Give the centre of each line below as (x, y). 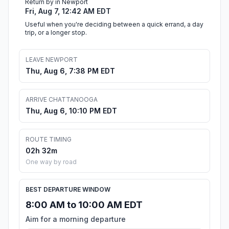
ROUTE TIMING (49, 140)
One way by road (51, 162)
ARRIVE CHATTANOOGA (62, 100)
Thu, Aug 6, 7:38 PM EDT (70, 71)
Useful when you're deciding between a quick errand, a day (114, 25)
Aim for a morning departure (76, 219)
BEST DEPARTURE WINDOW (68, 190)
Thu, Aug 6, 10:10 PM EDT (71, 111)
